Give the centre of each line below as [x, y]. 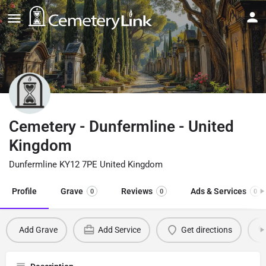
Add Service [119, 230]
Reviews [137, 191]
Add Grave [38, 230]
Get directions [206, 230]
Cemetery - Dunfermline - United [121, 126]
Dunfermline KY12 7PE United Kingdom [86, 164]
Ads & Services [218, 191]
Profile [24, 191]
